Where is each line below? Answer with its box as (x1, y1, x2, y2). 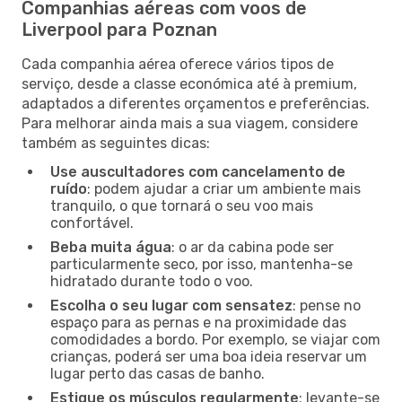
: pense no (293, 296, 361, 314)
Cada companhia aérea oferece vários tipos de (22, 55, 334, 73)
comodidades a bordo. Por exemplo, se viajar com (50, 330, 380, 348)
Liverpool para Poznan (22, 18, 217, 40)
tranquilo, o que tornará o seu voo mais (50, 197, 313, 214)
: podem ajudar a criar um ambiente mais (87, 179, 361, 197)
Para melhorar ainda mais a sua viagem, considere (22, 114, 358, 132)
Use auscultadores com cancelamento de (50, 162, 345, 180)
